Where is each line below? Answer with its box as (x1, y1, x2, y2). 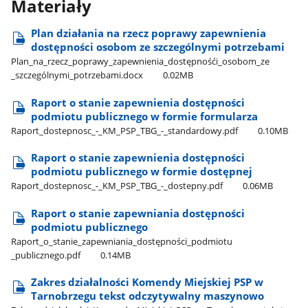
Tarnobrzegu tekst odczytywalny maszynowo (31, 289, 265, 303)
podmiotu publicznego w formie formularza (31, 109, 258, 123)
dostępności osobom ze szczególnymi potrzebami (31, 40, 285, 54)
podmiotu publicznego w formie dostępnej (31, 164, 253, 179)
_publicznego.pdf (11, 248, 81, 261)
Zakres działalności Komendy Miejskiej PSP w (31, 275, 264, 289)
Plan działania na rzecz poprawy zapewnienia (31, 26, 267, 41)
